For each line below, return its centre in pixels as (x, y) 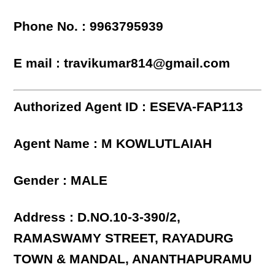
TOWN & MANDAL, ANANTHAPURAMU (133, 259)
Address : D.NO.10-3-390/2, (97, 217)
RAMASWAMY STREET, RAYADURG (124, 238)
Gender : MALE (61, 180)
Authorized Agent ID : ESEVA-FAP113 (129, 107)
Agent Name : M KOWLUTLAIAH (113, 144)
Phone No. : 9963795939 (89, 26)
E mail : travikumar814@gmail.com (122, 63)
